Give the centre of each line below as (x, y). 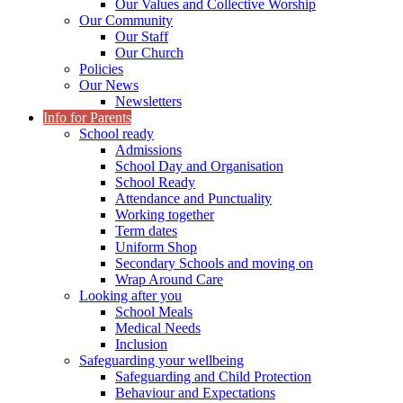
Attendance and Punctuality (193, 199)
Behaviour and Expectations (195, 393)
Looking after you (130, 296)
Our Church (149, 53)
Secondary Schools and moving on (214, 264)
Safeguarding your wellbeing (161, 361)
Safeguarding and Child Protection (213, 377)
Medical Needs (158, 328)
